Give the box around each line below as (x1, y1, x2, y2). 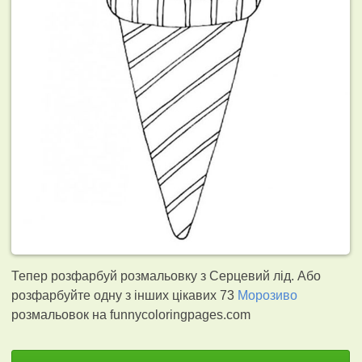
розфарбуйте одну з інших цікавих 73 (11, 288, 238, 302)
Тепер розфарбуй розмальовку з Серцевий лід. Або (11, 268, 322, 283)
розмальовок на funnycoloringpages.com (11, 307, 251, 322)
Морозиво (238, 288, 298, 302)
